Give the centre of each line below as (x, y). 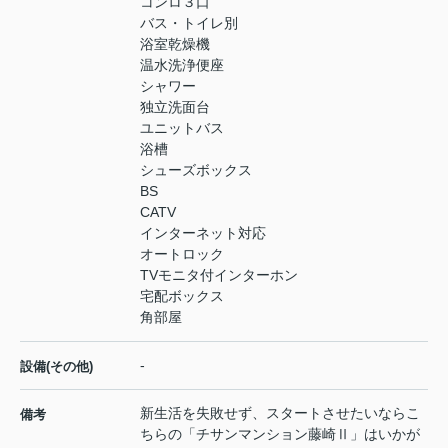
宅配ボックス (182, 296)
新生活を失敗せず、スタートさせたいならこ (280, 413)
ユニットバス (182, 128)
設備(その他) (56, 367)
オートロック (182, 254)
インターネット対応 (203, 233)
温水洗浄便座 (182, 65)
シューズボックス (196, 170)
